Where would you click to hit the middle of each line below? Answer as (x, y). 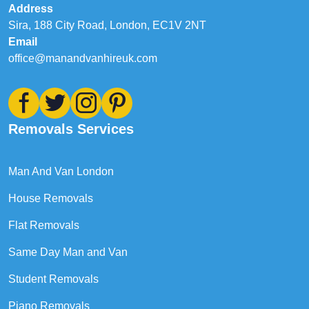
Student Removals (53, 279)
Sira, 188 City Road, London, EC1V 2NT (107, 25)
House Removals (51, 198)
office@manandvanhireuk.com (83, 58)
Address (31, 8)
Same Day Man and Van (68, 252)
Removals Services (71, 129)
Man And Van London (61, 171)
